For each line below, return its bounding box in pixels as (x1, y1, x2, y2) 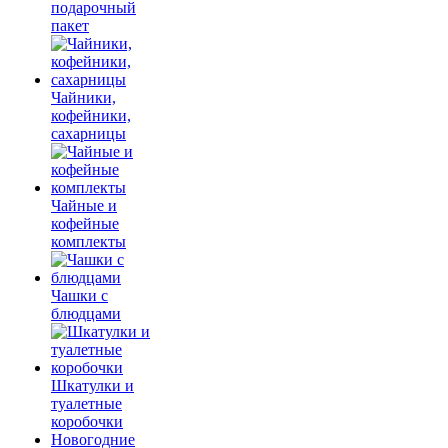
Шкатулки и (51, 377, 134, 394)
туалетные (51, 395, 122, 412)
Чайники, (51, 89, 116, 106)
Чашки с (51, 287, 108, 304)
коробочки (51, 413, 123, 430)
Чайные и (51, 197, 117, 214)
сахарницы (51, 125, 126, 142)
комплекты (51, 233, 126, 250)
